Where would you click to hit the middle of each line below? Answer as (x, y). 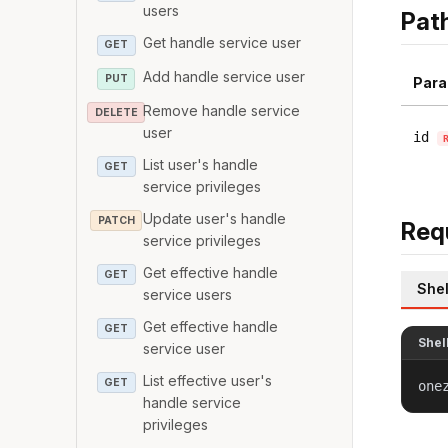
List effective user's (208, 380)
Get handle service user (222, 43)
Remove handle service (222, 110)
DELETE (116, 112)
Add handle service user (224, 76)
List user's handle (201, 164)
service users (188, 294)
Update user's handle (215, 218)
